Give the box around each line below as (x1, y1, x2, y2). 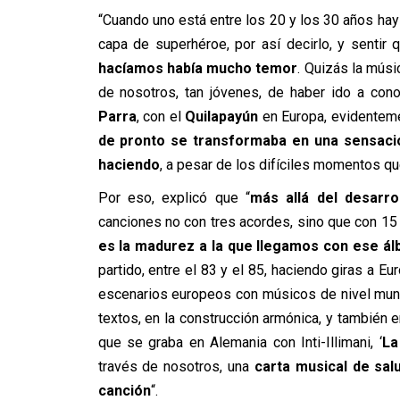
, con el (136, 107, 186, 125)
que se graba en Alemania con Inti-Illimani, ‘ (97, 333, 382, 351)
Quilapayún (185, 107, 259, 125)
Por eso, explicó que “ (97, 188, 250, 206)
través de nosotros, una (97, 357, 254, 375)
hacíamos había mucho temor (97, 59, 298, 77)
